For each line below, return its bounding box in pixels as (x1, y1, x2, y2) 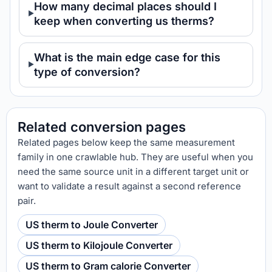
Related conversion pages (18, 119, 186, 135)
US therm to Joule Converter (25, 219, 158, 231)
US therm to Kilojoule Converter (25, 239, 172, 251)
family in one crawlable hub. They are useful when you (18, 151, 253, 163)
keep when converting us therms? (34, 15, 214, 27)
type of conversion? (34, 66, 140, 78)
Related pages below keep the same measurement (18, 137, 235, 148)
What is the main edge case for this (34, 51, 220, 64)
